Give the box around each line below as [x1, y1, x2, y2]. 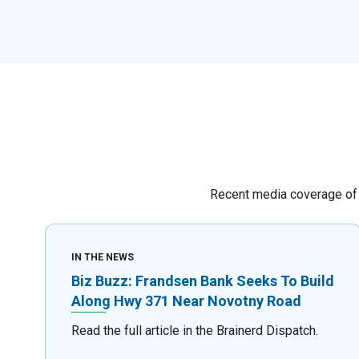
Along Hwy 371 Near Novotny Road [71, 292, 301, 309]
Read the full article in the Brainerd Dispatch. [71, 323, 318, 339]
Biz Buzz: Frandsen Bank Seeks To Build [71, 272, 334, 289]
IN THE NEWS [71, 251, 134, 263]
